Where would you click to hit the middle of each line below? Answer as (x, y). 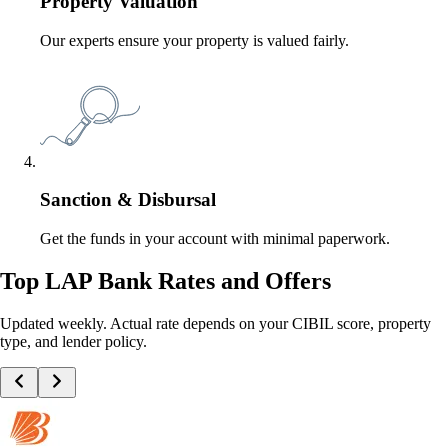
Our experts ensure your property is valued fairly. (194, 40)
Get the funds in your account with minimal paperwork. (215, 239)
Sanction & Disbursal (128, 200)
